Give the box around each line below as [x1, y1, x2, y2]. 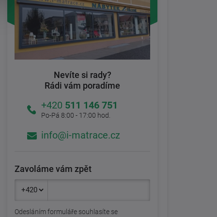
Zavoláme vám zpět [15, 163, 92, 174]
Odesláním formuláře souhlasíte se [15, 207, 118, 216]
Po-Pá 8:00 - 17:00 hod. [41, 111, 110, 119]
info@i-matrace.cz [41, 129, 120, 141]
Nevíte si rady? [53, 69, 111, 80]
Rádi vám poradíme [45, 80, 120, 91]
